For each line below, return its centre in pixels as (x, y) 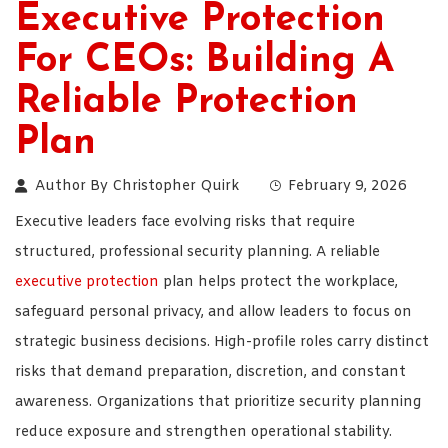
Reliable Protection (186, 102)
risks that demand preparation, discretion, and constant (210, 372)
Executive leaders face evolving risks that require (185, 222)
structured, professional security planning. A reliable (197, 252)
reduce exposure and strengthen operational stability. (203, 432)
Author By (73, 186)
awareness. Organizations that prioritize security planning (218, 402)
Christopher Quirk (175, 186)
